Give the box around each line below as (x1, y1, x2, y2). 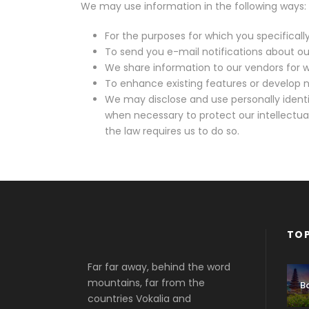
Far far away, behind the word (88, 259, 230, 274)
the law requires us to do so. (105, 123, 239, 138)
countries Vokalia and (88, 291, 191, 306)
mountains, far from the (88, 275, 205, 290)
